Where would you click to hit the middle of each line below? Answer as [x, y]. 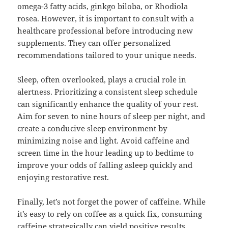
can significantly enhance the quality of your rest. [108, 104]
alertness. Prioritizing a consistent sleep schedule [108, 92]
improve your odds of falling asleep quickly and [105, 165]
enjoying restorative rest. [63, 177]
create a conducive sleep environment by [92, 129]
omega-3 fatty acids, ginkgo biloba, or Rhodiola [103, 6]
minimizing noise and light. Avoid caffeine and [104, 141]
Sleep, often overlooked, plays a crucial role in [102, 80]
